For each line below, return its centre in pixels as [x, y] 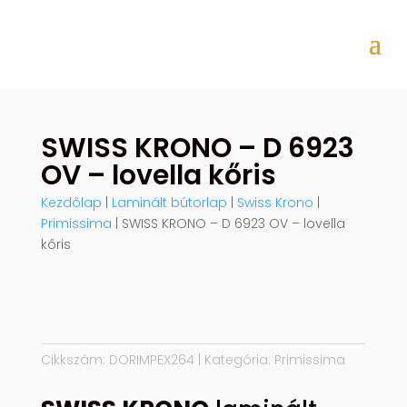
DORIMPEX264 [151, 359]
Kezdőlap [71, 202]
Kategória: [239, 359]
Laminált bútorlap [169, 202]
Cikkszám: [74, 359]
